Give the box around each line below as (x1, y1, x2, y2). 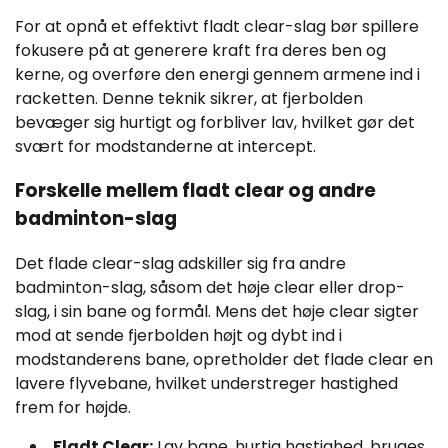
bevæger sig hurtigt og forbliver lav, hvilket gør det (15, 110, 415, 134)
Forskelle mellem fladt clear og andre (15, 177, 376, 205)
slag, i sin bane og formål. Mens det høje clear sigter (15, 300, 419, 324)
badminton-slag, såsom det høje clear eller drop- (15, 276, 405, 300)
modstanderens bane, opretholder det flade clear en (15, 348, 433, 372)
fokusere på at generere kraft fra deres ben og (15, 38, 386, 62)
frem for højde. (15, 396, 131, 420)
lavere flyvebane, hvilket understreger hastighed (15, 372, 398, 396)
